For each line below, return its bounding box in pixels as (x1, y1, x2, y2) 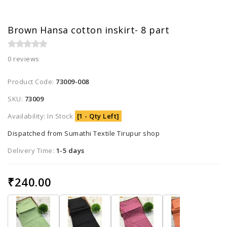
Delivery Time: (8, 146, 56, 156)
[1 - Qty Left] (77, 111, 120, 121)
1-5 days (56, 146, 85, 156)
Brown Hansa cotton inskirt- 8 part (8, 24, 169, 36)
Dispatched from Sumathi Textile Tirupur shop (8, 129, 160, 138)
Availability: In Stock (8, 111, 75, 121)
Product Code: (8, 77, 56, 87)
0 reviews (8, 54, 40, 64)
